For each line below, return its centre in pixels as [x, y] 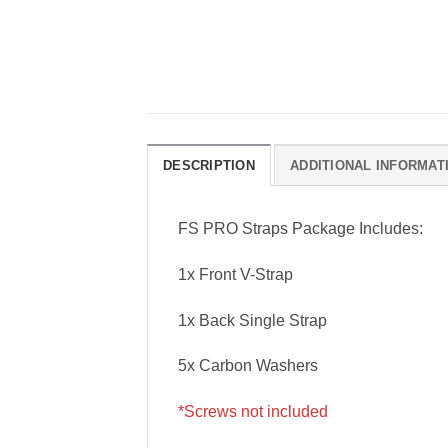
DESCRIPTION [209, 165]
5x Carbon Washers [248, 366]
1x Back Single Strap [252, 320]
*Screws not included [253, 412]
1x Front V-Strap [235, 274]
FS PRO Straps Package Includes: [300, 228]
